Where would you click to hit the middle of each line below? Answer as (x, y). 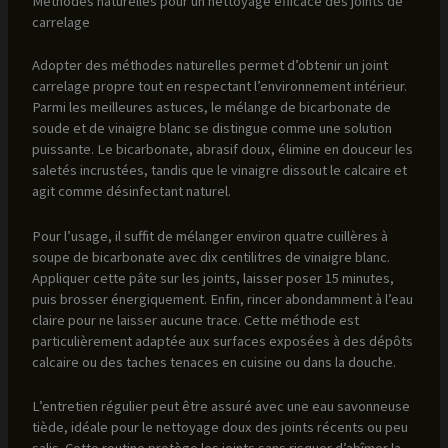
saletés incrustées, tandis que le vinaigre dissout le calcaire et (219, 170)
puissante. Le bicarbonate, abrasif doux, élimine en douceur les (222, 149)
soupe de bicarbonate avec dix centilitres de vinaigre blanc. (210, 256)
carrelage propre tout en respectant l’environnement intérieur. (219, 86)
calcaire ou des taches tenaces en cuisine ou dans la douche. (213, 361)
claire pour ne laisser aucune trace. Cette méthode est (195, 319)
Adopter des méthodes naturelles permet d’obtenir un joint (209, 65)
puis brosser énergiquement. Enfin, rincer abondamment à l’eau (222, 298)
